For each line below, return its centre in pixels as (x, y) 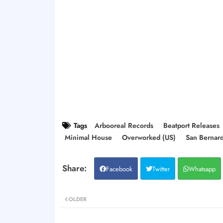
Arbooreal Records (124, 125)
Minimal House (88, 137)
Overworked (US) (149, 137)
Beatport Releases (191, 125)
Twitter (161, 169)
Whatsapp (202, 169)
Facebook (119, 169)
